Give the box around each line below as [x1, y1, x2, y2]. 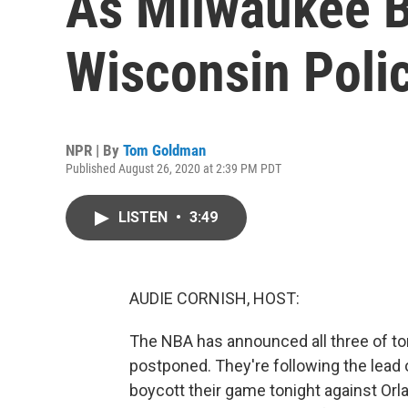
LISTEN [118, 209, 171, 226]
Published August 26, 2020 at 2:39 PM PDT [66, 161, 281, 176]
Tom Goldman [123, 141, 206, 159]
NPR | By [66, 141, 123, 159]
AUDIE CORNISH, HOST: [129, 289, 300, 308]
